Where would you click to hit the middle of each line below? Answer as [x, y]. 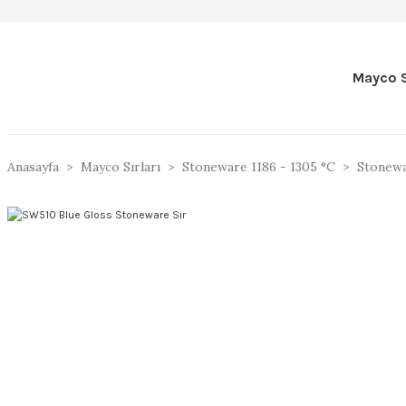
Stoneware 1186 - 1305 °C [259, 167]
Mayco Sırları [121, 167]
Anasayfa [33, 167]
